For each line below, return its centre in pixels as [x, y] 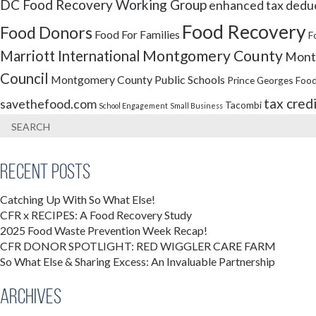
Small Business [196, 105]
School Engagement [133, 105]
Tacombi [243, 105]
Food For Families [137, 34]
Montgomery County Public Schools [138, 79]
